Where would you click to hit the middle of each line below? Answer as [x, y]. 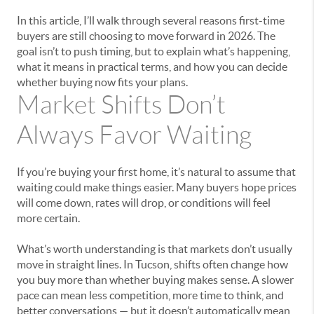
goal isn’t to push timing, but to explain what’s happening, [153, 52]
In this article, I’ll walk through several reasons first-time [151, 21]
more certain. [48, 218]
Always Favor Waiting [134, 135]
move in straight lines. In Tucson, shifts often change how [152, 265]
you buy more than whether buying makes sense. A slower [155, 280]
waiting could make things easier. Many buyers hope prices [157, 187]
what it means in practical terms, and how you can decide [152, 67]
